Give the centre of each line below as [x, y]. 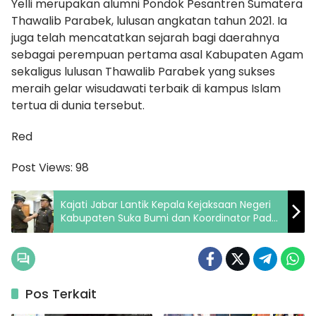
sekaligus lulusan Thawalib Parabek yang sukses [143, 71]
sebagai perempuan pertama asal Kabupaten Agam [157, 54]
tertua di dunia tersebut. [78, 105]
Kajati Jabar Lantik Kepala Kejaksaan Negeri [166, 204]
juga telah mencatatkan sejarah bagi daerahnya [145, 37]
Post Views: [42, 167]
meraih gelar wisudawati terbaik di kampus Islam [146, 88]
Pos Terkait [61, 293]
